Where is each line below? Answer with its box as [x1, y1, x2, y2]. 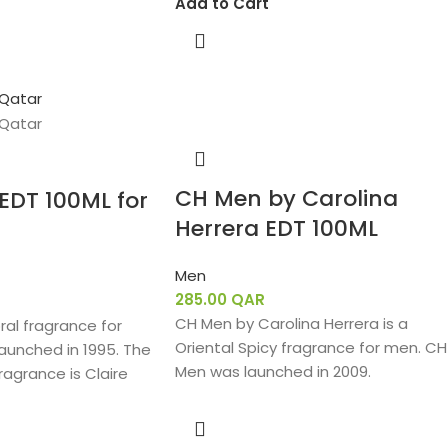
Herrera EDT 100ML [174, 213, 378, 244]
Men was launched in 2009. [174, 361, 371, 382]
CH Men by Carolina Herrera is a [174, 313, 408, 334]
